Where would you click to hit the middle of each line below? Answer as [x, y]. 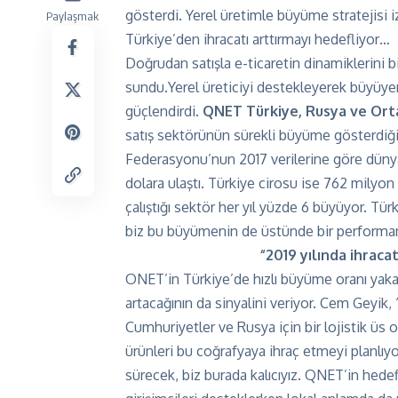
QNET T [229, 111]
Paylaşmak [72, 16]
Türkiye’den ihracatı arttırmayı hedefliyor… [258, 39]
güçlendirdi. [164, 111]
